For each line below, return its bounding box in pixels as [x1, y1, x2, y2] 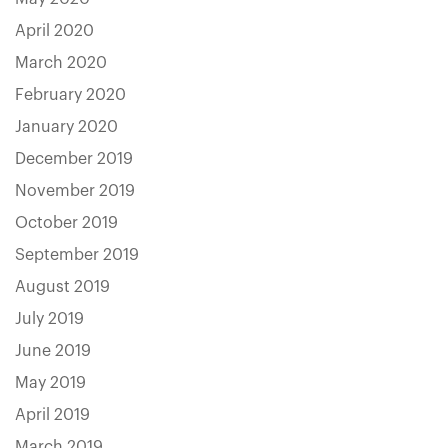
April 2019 [15, 407, 90, 423]
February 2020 [15, 87, 126, 103]
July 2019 [15, 311, 84, 327]
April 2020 [15, 23, 94, 39]
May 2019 [15, 375, 86, 391]
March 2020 [15, 55, 107, 71]
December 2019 [15, 151, 133, 167]
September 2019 [15, 247, 139, 263]
